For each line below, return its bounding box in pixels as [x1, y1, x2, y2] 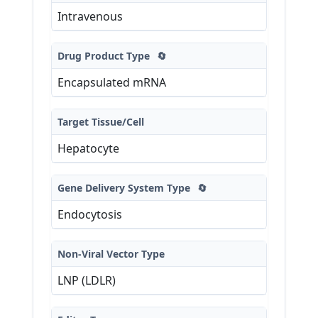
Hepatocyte [57, 140, 119, 156]
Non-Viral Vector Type [57, 246, 165, 261]
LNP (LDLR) [57, 272, 116, 288]
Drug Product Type [57, 48, 153, 62]
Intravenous [57, 8, 123, 24]
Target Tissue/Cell [57, 114, 144, 128]
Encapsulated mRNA [57, 74, 166, 90]
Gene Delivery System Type [57, 180, 193, 194]
